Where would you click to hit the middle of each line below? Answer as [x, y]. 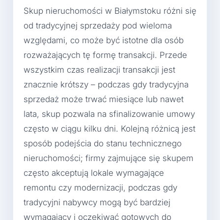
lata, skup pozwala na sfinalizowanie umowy [109, 114]
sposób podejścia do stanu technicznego [103, 144]
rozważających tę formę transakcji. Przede [105, 55]
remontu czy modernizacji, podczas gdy [100, 188]
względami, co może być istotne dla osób [104, 41]
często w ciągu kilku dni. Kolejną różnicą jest [110, 129]
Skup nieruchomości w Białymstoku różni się [110, 11]
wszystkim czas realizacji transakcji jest [99, 70]
